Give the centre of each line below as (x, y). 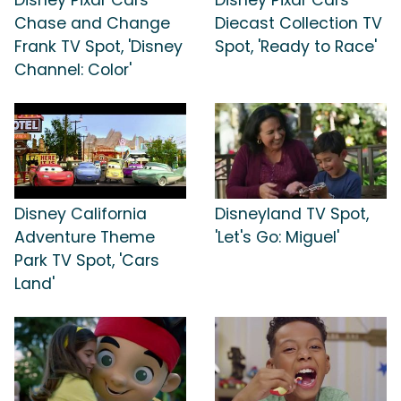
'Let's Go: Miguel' (277, 238)
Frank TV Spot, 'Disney (98, 46)
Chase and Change (92, 23)
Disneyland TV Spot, (292, 214)
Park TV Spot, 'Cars (87, 261)
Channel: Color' (73, 69)
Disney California (81, 214)
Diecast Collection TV (299, 23)
